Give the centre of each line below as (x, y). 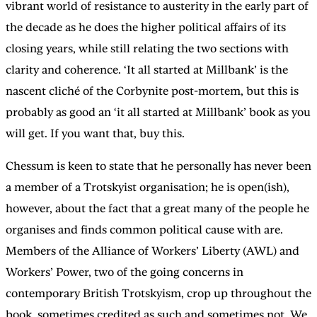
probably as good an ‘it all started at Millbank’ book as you (158, 112)
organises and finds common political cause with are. (144, 229)
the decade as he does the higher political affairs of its (146, 27)
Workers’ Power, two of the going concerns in (125, 272)
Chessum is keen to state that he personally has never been (158, 166)
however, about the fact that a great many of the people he (157, 208)
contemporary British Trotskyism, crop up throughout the (158, 293)
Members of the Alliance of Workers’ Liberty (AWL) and (152, 250)
